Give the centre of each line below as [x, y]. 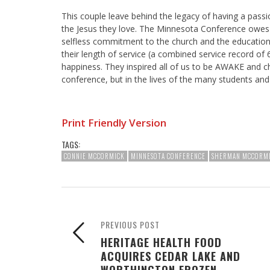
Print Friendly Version [114, 122]
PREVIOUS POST [130, 224]
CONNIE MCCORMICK [94, 156]
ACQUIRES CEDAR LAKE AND [171, 256]
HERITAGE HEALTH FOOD [161, 242]
